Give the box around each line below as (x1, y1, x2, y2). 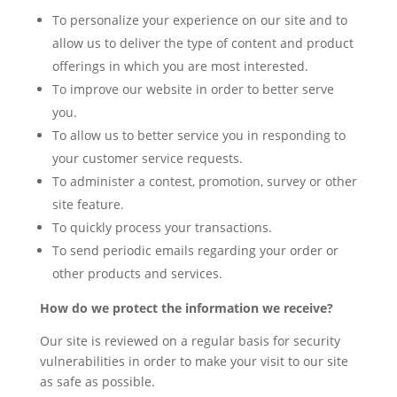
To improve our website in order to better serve (51, 81, 334, 97)
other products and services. (51, 265, 222, 282)
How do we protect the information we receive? (39, 300, 333, 316)
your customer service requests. (51, 150, 243, 167)
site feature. (51, 196, 124, 213)
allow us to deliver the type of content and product (51, 35, 354, 51)
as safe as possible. (39, 373, 155, 390)
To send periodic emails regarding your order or (51, 242, 339, 259)
